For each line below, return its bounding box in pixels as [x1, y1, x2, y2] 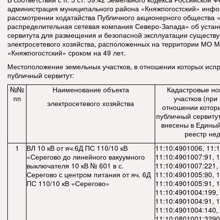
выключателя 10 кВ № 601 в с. [27, 161, 124, 170]
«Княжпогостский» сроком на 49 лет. [7, 48, 126, 57]
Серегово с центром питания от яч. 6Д [27, 169, 151, 179]
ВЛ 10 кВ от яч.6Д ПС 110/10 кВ [27, 143, 128, 153]
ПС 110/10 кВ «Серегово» [27, 178, 110, 188]
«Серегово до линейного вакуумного [27, 152, 145, 162]
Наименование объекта [52, 84, 129, 94]
